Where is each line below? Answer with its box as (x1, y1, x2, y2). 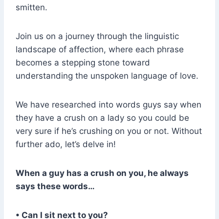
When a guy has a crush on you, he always (16, 168, 189, 178)
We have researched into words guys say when (16, 100, 201, 110)
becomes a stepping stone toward (16, 58, 150, 68)
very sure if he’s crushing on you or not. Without (16, 126, 202, 136)
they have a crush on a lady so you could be (16, 113, 189, 123)
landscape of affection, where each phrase (16, 44, 184, 55)
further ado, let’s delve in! (16, 139, 116, 150)
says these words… (16, 181, 95, 192)
